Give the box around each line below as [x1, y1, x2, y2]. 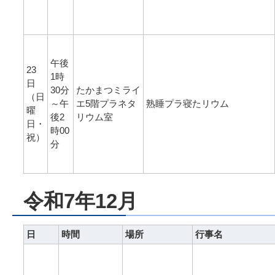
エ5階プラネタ [76, 98, 136, 109]
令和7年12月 [23, 189, 137, 212]
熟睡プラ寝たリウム [146, 98, 229, 109]
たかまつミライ [76, 85, 141, 96]
